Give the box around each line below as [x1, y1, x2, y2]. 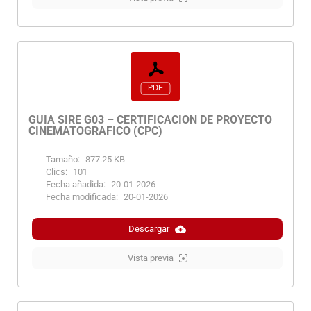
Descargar [128, 224, 169, 235]
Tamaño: [46, 154, 80, 165]
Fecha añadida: [46, 179, 106, 190]
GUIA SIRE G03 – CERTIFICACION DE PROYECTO [28, 113, 272, 127]
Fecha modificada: [46, 192, 118, 203]
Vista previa [127, 253, 174, 264]
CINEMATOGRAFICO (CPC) [28, 124, 162, 138]
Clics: [46, 167, 67, 178]
